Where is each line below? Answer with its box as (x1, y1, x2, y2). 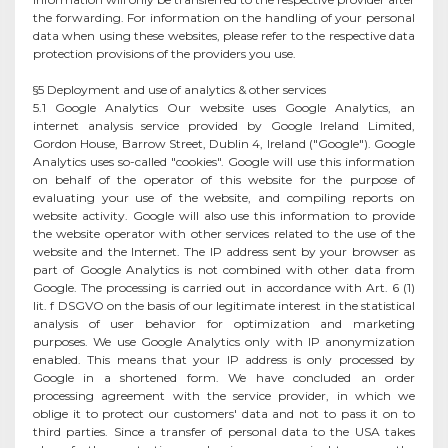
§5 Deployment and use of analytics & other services (33, 81, 326, 97)
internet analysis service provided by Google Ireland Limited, (33, 117, 415, 133)
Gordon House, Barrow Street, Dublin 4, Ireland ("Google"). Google (33, 135, 415, 151)
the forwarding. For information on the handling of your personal (33, 9, 415, 25)
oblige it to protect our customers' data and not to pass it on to (33, 405, 415, 421)
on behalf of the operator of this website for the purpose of (33, 171, 415, 187)
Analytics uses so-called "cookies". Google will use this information (33, 153, 415, 169)
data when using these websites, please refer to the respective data (33, 27, 415, 43)
